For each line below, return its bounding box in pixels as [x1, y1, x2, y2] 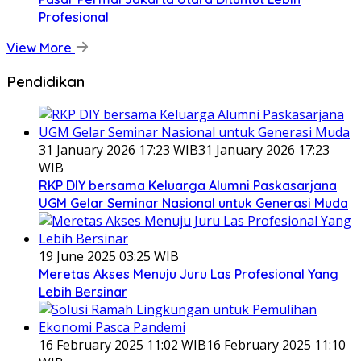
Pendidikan [6, 71, 85, 91]
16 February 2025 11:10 [206, 336, 346, 355]
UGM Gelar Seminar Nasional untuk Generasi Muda [39, 195, 348, 212]
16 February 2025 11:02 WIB [39, 336, 206, 355]
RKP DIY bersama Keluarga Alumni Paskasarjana [39, 177, 337, 194]
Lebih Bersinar [39, 284, 127, 301]
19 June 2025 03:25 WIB [39, 247, 179, 266]
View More [6, 39, 75, 56]
